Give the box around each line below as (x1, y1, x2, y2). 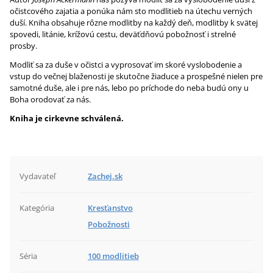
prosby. (10, 40, 37, 51)
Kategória (19, 202, 54, 213)
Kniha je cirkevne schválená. (10, 113, 124, 124)
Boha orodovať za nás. (10, 94, 91, 105)
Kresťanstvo (88, 202, 133, 213)
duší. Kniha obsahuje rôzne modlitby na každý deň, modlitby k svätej (10, 17, 258, 28)
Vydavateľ (19, 171, 55, 182)
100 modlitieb (88, 250, 139, 261)
